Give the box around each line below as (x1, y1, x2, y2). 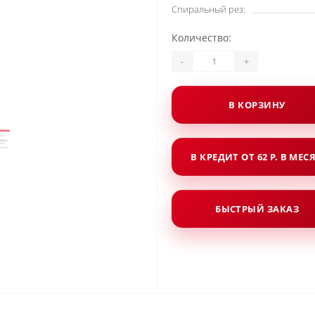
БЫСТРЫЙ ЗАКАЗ (215, 202, 299, 215)
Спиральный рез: (172, 3, 245, 15)
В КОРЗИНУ (229, 98, 285, 111)
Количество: (172, 31, 231, 44)
